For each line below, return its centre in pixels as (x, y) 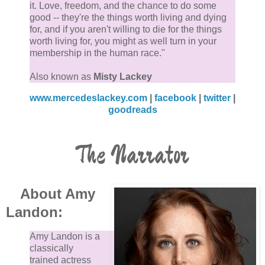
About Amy (58, 194)
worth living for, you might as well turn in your (123, 41)
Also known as (62, 77)
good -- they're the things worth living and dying (128, 18)
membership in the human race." (97, 53)
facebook (175, 98)
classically (51, 248)
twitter (217, 98)
